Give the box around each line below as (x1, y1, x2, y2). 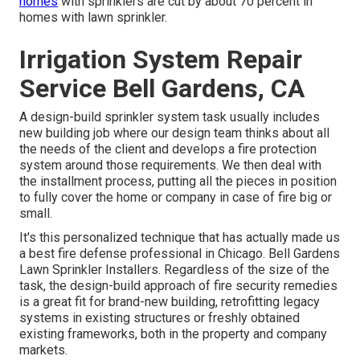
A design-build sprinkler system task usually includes (19, 108, 320, 125)
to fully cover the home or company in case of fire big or (19, 189, 332, 205)
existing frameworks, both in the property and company (19, 325, 327, 342)
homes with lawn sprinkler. (19, 9, 167, 25)
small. (19, 205, 52, 221)
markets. (19, 342, 67, 358)
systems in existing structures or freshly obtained (19, 309, 300, 325)
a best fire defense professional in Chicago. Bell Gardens (19, 245, 340, 261)
